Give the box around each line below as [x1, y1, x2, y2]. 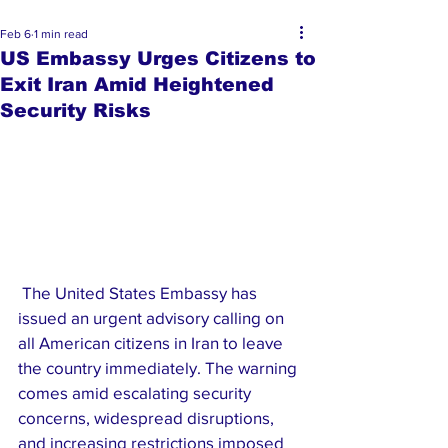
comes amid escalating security [18, 383, 255, 402]
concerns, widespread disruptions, [18, 408, 278, 427]
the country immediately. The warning [18, 358, 301, 377]
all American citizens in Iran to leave [18, 333, 287, 352]
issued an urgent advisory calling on [18, 308, 288, 327]
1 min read [34, 27, 88, 41]
